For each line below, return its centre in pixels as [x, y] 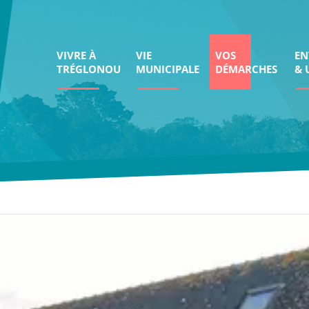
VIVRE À [77, 55]
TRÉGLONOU [89, 69]
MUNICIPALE [168, 69]
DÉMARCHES [247, 69]
